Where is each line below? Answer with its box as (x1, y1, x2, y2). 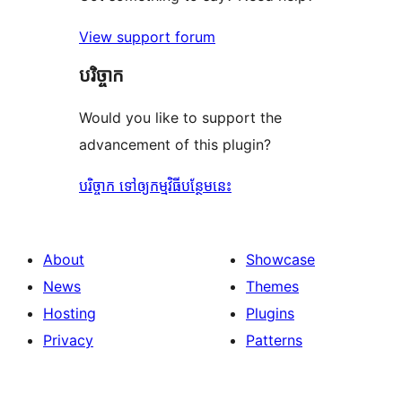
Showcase (246, 250, 315, 269)
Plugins (246, 304, 294, 323)
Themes (246, 277, 299, 296)
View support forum (79, 28, 215, 47)
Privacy (43, 331, 93, 350)
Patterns (246, 331, 302, 350)
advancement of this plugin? (79, 135, 271, 154)
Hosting (43, 304, 96, 323)
